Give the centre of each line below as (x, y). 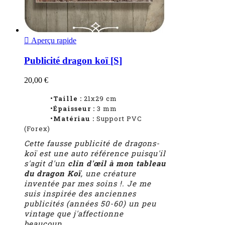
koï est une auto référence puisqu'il (95, 153)
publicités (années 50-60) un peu (90, 203)
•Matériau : (59, 118)
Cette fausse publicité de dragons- (92, 143)
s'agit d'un (46, 163)
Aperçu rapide (53, 41)
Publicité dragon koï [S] (73, 60)
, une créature (108, 173)
